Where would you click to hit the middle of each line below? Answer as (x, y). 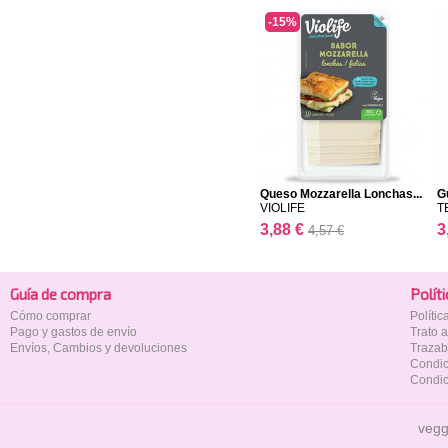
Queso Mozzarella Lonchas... (341, 194)
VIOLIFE (282, 208)
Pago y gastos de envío (73, 332)
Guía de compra (60, 294)
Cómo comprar (50, 316)
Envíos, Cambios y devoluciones (98, 348)
